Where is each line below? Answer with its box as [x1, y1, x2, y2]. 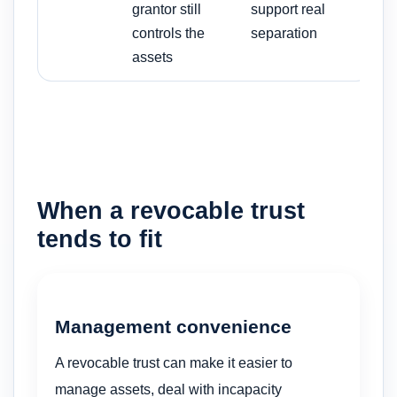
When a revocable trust [37, 197, 305, 225]
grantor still [132, 2, 201, 18]
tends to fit [37, 225, 162, 253]
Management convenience [55, 316, 292, 338]
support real [251, 2, 325, 18]
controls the [132, 26, 205, 42]
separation [251, 26, 317, 42]
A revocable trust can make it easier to [55, 354, 292, 370]
